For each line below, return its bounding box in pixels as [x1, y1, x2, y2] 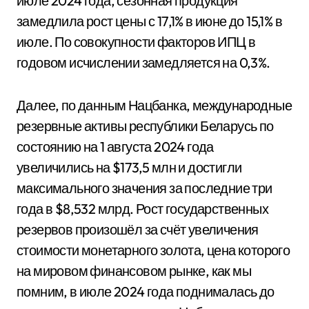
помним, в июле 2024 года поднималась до [17, 282, 275, 300]
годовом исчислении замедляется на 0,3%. [17, 53, 270, 71]
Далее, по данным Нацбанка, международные [17, 96, 292, 114]
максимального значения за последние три [17, 179, 272, 197]
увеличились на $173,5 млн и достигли [17, 158, 242, 176]
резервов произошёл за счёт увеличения [17, 220, 259, 238]
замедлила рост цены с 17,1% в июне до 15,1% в [17, 12, 282, 30]
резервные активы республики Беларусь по [17, 117, 274, 134]
